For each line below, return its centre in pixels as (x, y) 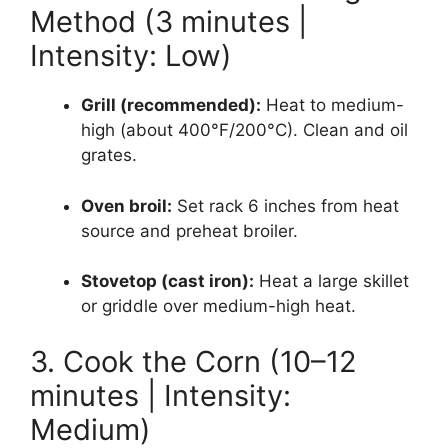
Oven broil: (126, 205)
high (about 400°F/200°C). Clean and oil (244, 130)
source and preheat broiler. (189, 230)
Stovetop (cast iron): (167, 281)
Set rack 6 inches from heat (285, 205)
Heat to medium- (332, 105)
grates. (109, 155)
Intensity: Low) (131, 56)
